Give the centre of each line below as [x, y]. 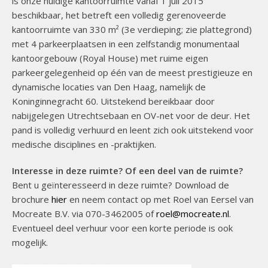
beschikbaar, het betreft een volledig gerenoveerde [119, 15]
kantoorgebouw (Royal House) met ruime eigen [110, 58]
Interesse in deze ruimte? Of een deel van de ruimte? [127, 170]
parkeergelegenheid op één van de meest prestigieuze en [132, 72]
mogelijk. [30, 242]
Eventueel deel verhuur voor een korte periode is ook [122, 228]
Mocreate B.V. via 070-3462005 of [84, 214]
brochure [32, 199]
